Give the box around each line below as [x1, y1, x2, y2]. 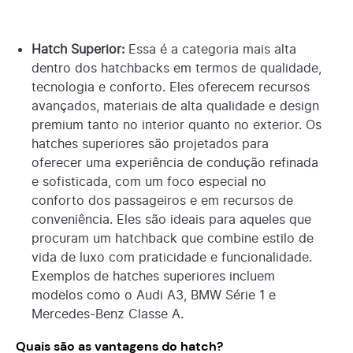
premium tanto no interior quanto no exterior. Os [32, 116, 321, 132]
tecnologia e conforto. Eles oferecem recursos [32, 78, 310, 95]
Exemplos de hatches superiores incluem [32, 267, 275, 284]
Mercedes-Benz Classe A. [32, 305, 184, 321]
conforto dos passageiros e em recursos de [32, 191, 293, 208]
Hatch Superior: [32, 40, 124, 57]
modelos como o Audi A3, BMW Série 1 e [32, 286, 276, 303]
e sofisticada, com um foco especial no [32, 173, 266, 189]
